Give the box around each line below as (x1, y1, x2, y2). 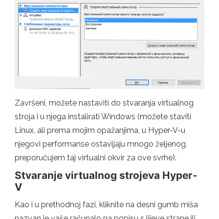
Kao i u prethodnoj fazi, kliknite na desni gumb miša (15, 199, 198, 209)
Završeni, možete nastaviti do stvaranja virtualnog (15, 98, 194, 108)
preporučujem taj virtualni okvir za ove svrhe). (15, 153, 176, 162)
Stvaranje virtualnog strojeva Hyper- (15, 169, 197, 181)
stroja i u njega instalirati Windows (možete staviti (15, 111, 191, 121)
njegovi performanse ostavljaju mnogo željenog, (15, 139, 187, 149)
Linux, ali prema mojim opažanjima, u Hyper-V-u (15, 125, 185, 135)
